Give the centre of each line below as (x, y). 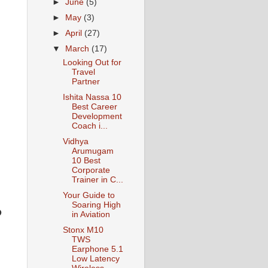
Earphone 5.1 (97, 249)
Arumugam (92, 151)
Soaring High (96, 205)
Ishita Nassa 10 (92, 97)
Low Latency (95, 259)
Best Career (94, 106)
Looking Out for (92, 62)
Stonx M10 (83, 230)
